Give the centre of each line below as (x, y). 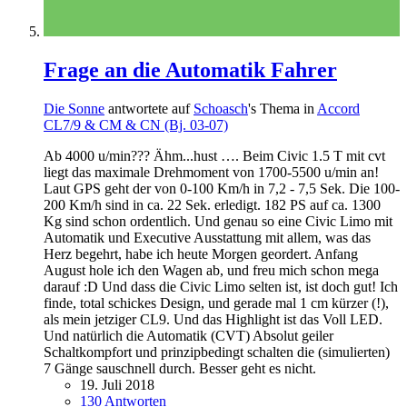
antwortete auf (149, 109)
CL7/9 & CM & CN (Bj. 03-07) (136, 125)
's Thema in (283, 109)
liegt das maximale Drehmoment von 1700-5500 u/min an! (211, 173)
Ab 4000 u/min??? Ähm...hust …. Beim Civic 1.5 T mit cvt (214, 156)
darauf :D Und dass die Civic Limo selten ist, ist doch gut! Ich (221, 287)
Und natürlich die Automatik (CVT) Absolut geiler (189, 336)
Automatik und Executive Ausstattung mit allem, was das (207, 238)
